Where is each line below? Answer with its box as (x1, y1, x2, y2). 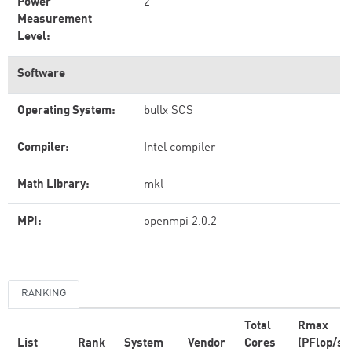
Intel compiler (144, 142, 215, 154)
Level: (17, 31, 50, 43)
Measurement (17, 14, 92, 26)
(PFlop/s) (298, 338, 347, 350)
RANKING (21, 288, 66, 299)
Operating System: (17, 105, 115, 117)
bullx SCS (144, 105, 193, 117)
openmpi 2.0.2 (144, 216, 217, 228)
